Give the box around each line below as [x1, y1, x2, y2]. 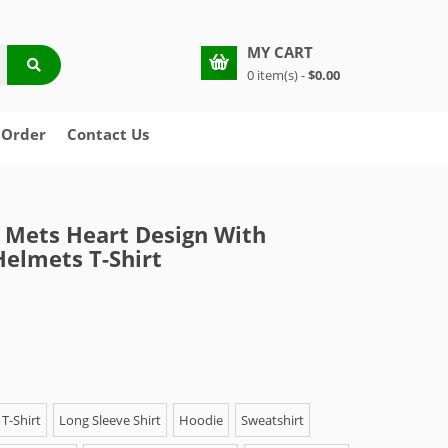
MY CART [247, 42, 313, 62]
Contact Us [67, 124, 149, 144]
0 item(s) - [247, 66, 308, 84]
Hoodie [179, 411, 223, 429]
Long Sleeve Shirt [59, 411, 161, 429]
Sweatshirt [241, 411, 304, 429]
